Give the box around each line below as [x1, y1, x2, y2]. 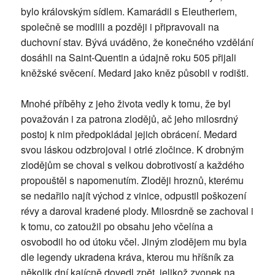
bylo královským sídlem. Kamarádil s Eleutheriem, [20, 4, 237, 19]
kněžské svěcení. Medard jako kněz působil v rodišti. [20, 66, 249, 80]
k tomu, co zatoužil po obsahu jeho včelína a [20, 219, 213, 234]
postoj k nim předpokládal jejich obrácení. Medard [20, 127, 237, 142]
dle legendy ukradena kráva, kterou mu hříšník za [20, 250, 234, 265]
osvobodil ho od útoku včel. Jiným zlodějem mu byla [20, 234, 247, 249]
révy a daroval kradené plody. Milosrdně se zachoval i [20, 204, 254, 219]
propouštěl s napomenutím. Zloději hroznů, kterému [20, 173, 244, 188]
